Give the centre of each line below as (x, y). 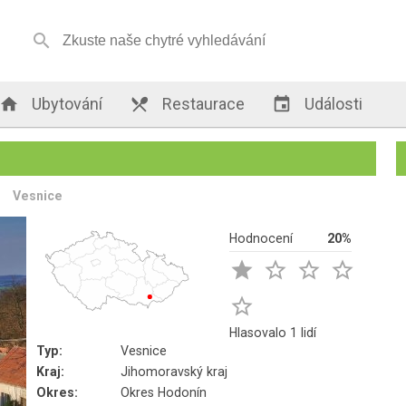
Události (332, 104)
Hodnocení (261, 238)
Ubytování (66, 104)
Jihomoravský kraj (174, 372)
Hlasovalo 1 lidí (273, 333)
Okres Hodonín (164, 392)
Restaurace (202, 104)
